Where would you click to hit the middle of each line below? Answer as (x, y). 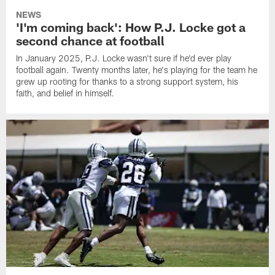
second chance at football (91, 40)
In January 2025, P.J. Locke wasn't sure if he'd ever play (124, 58)
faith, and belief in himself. (65, 93)
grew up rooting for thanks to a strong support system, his (127, 81)
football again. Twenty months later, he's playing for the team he (137, 69)
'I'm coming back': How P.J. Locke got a (131, 27)
